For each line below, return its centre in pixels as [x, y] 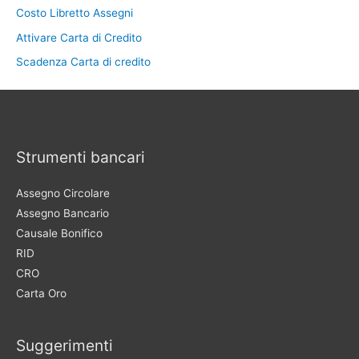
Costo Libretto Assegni [75, 13]
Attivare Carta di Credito [79, 37]
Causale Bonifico [59, 233]
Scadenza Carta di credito [83, 62]
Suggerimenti [65, 346]
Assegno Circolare [63, 193]
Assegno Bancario [63, 213]
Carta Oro [41, 293]
